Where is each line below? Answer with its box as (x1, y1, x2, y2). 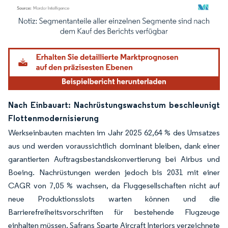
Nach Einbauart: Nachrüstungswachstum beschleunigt (8, 99, 220, 110)
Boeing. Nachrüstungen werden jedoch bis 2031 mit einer (8, 167, 220, 177)
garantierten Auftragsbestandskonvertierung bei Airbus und (8, 154, 220, 164)
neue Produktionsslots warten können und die (8, 193, 220, 204)
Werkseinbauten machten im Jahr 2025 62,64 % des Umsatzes (8, 127, 220, 137)
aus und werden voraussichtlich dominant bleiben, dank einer (8, 140, 220, 151)
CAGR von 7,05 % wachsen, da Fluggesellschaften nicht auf (8, 180, 220, 190)
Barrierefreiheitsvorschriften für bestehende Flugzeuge (8, 207, 220, 217)
